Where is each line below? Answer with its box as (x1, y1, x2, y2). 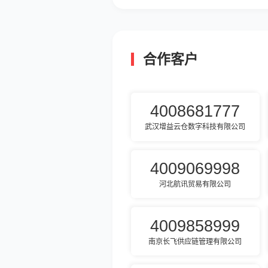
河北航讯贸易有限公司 (159, 180, 232, 189)
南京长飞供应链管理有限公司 (148, 237, 242, 246)
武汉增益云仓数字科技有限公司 (145, 123, 246, 132)
